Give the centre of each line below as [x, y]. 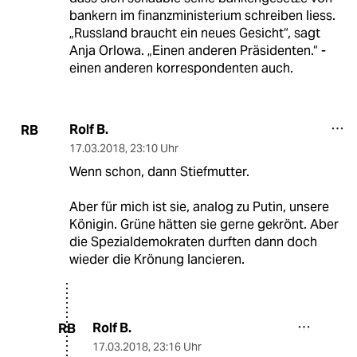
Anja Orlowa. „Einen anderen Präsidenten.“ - [197, 51]
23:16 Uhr [177, 347]
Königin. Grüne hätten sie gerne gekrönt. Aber [204, 225]
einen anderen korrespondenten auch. [181, 69]
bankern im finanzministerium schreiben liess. [202, 16]
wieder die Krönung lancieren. [157, 260]
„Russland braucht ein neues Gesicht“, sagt [194, 33]
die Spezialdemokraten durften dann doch [193, 242]
